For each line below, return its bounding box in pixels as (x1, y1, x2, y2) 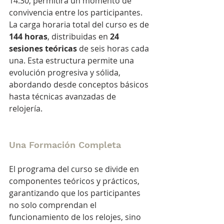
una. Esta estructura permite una (9, 54, 136, 66)
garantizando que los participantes (9, 187, 142, 198)
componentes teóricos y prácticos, (9, 175, 141, 186)
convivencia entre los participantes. (9, 6, 142, 18)
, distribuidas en (47, 30, 110, 42)
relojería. (9, 102, 42, 114)
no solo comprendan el (9, 199, 98, 210)
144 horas (9, 30, 47, 42)
